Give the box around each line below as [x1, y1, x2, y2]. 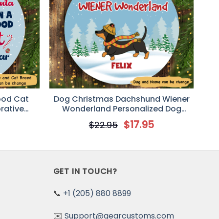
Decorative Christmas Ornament [57, 112, 186, 124]
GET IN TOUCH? [53, 165, 117, 177]
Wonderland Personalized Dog [62, 103, 181, 114]
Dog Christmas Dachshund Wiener [53, 93, 190, 105]
